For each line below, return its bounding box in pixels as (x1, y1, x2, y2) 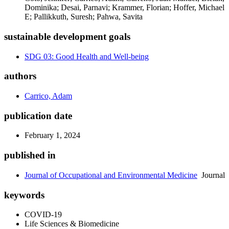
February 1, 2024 (25, 131, 80, 140)
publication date (4, 110, 72, 121)
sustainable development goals (4, 31, 130, 42)
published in (4, 150, 56, 161)
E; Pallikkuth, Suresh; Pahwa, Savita (25, 12, 143, 21)
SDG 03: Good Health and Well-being (25, 52, 149, 61)
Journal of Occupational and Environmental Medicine (25, 170, 197, 179)
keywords (4, 189, 44, 200)
